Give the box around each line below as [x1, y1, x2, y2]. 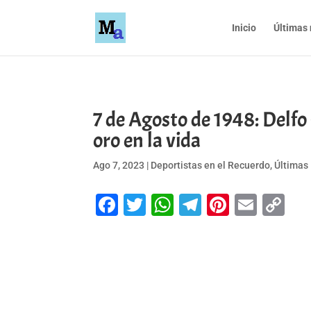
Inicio [231, 22, 256, 33]
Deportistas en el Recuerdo [151, 159, 271, 171]
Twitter [146, 192, 217, 219]
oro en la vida [93, 126, 201, 153]
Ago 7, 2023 [93, 159, 145, 171]
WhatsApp [174, 192, 276, 219]
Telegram [201, 192, 295, 219]
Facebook [118, 192, 215, 219]
